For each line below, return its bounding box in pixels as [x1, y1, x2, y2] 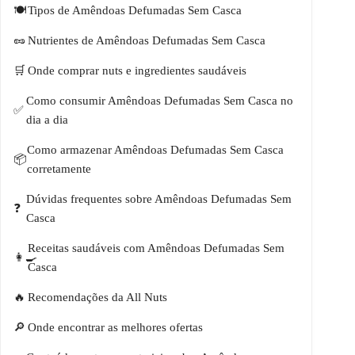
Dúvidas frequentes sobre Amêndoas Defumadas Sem [26, 193, 292, 206]
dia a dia [25, 113, 68, 127]
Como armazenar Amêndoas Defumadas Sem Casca [27, 143, 284, 157]
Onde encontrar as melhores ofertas [28, 321, 203, 334]
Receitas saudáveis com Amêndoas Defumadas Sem [28, 242, 284, 255]
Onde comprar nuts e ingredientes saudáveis [28, 64, 246, 78]
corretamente [27, 162, 91, 176]
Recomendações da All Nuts [28, 291, 167, 304]
